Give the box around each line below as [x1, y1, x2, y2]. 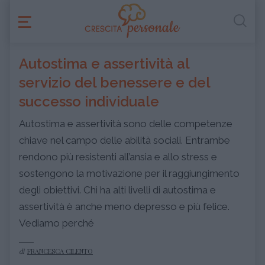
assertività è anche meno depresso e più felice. [19, 201, 230, 212]
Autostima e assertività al [19, 55, 189, 72]
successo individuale [19, 93, 159, 110]
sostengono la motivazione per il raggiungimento [19, 167, 240, 179]
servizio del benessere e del [19, 74, 210, 91]
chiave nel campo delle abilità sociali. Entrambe [19, 134, 230, 146]
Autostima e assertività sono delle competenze [19, 118, 232, 130]
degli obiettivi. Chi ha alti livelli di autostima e [19, 184, 216, 196]
